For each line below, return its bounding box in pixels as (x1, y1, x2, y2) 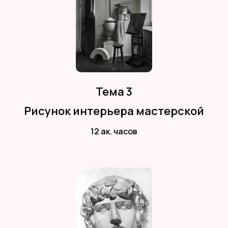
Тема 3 (96, 84, 132, 100)
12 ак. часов (91, 126, 137, 137)
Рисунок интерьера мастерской (24, 103, 204, 119)
